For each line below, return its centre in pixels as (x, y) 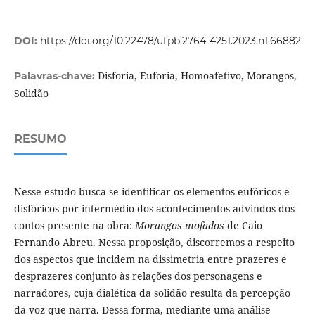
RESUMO (40, 139)
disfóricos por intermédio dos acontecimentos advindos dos (154, 209)
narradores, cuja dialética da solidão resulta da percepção (152, 293)
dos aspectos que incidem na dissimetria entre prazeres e (150, 259)
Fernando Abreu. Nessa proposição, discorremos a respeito (154, 243)
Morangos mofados (179, 226)
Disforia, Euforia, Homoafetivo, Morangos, (197, 76)
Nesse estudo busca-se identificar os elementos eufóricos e (152, 192)
